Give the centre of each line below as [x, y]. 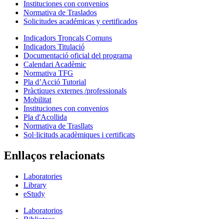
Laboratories [43, 176]
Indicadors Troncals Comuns [68, 38]
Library [35, 185]
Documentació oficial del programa [78, 55]
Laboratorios [43, 210]
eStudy [34, 194]
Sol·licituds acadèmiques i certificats [79, 134]
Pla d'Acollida [45, 117]
